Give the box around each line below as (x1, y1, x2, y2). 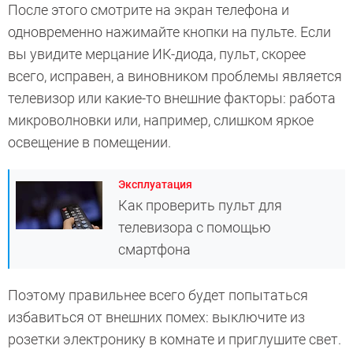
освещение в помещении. (8, 133, 171, 150)
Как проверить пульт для (118, 196, 282, 214)
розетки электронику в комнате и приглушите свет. (8, 330, 341, 347)
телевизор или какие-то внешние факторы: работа (8, 89, 336, 106)
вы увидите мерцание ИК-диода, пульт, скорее (8, 45, 306, 62)
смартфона (118, 240, 191, 258)
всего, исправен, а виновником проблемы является (8, 67, 342, 84)
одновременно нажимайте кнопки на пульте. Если (8, 23, 331, 40)
